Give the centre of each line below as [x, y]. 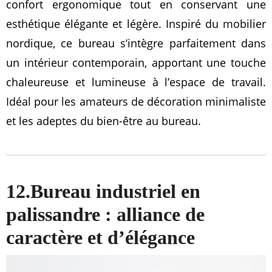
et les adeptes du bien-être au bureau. [104, 121]
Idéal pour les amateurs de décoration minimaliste [136, 102]
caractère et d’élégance [100, 238]
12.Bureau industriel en [103, 192]
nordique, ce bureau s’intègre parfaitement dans [136, 43]
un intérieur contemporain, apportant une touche [136, 63]
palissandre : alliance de [105, 215]
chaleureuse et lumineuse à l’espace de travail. [136, 82]
